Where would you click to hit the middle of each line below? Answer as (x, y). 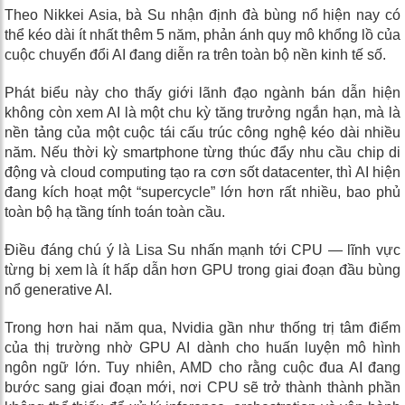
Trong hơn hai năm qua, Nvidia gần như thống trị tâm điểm (202, 328)
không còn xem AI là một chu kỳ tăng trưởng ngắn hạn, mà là (202, 113)
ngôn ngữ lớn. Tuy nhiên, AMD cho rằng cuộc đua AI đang (202, 368)
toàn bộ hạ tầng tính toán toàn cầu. (115, 212)
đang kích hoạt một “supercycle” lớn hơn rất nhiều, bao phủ (202, 193)
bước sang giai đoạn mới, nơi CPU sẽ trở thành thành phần (202, 388)
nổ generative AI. (58, 290)
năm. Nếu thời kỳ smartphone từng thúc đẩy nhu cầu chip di (202, 153)
